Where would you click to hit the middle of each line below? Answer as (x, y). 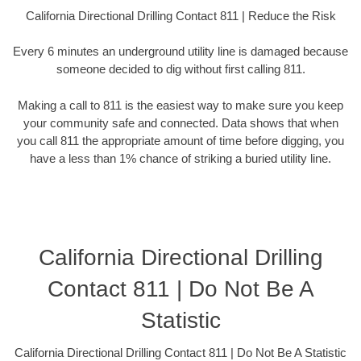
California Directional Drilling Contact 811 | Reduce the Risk (180, 15)
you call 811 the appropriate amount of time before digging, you (180, 140)
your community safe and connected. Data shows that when (180, 122)
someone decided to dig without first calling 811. (180, 69)
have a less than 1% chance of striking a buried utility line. (180, 158)
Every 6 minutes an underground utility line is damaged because (180, 52)
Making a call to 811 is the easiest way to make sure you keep (180, 105)
